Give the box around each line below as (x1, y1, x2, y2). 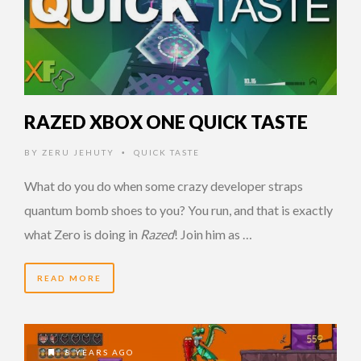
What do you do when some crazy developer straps (24, 177, 303, 193)
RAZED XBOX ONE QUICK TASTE (24, 110, 308, 133)
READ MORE (37, 272, 102, 283)
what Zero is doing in (24, 226, 140, 242)
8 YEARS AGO (62, 346, 134, 357)
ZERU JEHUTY (42, 147, 114, 157)
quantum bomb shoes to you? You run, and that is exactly (24, 201, 333, 218)
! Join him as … (174, 226, 252, 242)
